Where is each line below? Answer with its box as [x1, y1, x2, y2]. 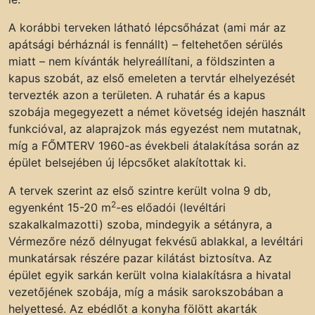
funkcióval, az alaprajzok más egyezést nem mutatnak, [8, 122, 301, 136]
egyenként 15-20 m [8, 200, 111, 215]
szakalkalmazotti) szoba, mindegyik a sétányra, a [8, 217, 272, 232]
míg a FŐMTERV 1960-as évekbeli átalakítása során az [8, 139, 300, 153]
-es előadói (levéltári [116, 200, 226, 215]
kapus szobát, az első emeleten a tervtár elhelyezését [8, 71, 295, 86]
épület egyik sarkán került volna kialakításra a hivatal [8, 268, 291, 283]
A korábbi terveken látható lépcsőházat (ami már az [8, 20, 286, 35]
